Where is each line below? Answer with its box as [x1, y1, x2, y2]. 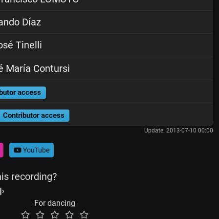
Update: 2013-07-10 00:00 [144, 127, 213, 134]
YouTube [21, 146, 49, 154]
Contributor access [2, 111, 65, 120]
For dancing [34, 198, 75, 208]
